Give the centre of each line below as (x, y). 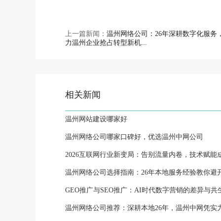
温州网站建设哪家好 (96, 120)
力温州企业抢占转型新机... (106, 43)
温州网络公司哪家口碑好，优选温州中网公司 (134, 137)
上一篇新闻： (86, 34)
